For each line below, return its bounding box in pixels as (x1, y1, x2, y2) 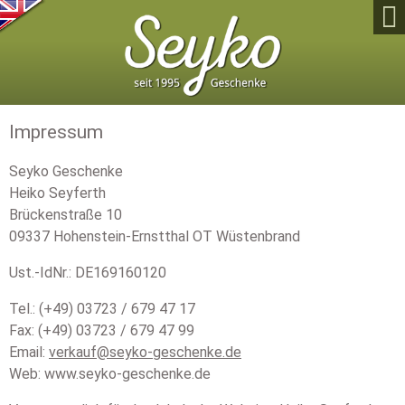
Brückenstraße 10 (9, 205, 122, 223)
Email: (9, 343, 49, 361)
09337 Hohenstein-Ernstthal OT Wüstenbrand (9, 227, 300, 245)
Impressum (9, 120, 103, 143)
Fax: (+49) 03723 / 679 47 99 (9, 321, 194, 339)
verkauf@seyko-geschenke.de (49, 343, 241, 361)
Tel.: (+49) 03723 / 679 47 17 (9, 299, 195, 317)
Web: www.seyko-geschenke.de (9, 364, 211, 382)
